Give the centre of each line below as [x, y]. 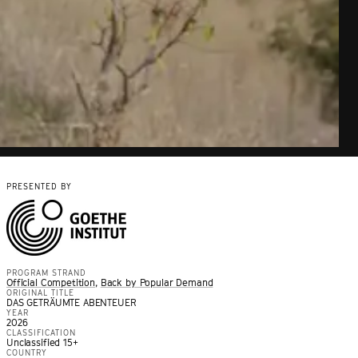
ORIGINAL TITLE [40, 292]
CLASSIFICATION [41, 332]
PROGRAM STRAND [46, 272]
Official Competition [51, 282]
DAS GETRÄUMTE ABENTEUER [72, 302]
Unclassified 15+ [42, 342]
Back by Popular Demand [157, 282]
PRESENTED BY [39, 186]
